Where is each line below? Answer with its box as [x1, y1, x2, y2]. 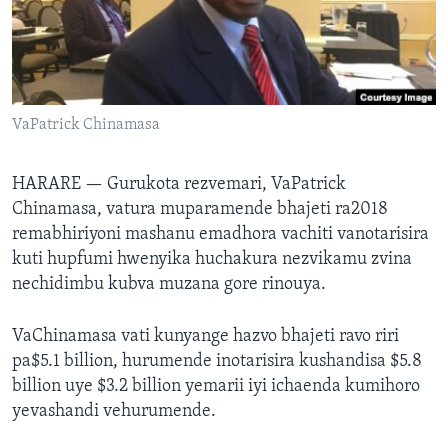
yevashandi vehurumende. [12, 402, 216, 422]
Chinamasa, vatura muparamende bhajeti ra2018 [12, 200, 388, 220]
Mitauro [34, 101, 96, 121]
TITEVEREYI [18, 9, 85, 24]
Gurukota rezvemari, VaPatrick [107, 175, 346, 195]
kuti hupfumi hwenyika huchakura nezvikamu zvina [12, 250, 412, 270]
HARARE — [12, 175, 107, 195]
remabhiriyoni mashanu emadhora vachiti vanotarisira [12, 225, 429, 245]
